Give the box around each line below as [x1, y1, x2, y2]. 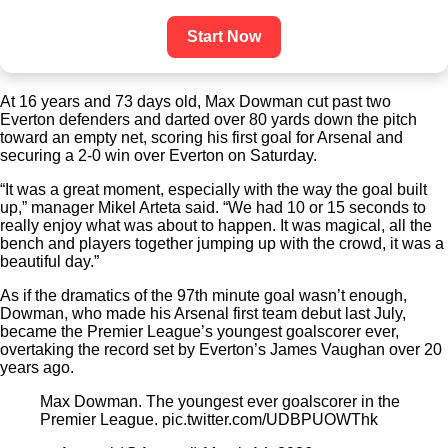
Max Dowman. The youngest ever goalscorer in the [40, 393, 400, 411]
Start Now [187, 28, 261, 46]
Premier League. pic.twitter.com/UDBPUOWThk [40, 411, 378, 429]
